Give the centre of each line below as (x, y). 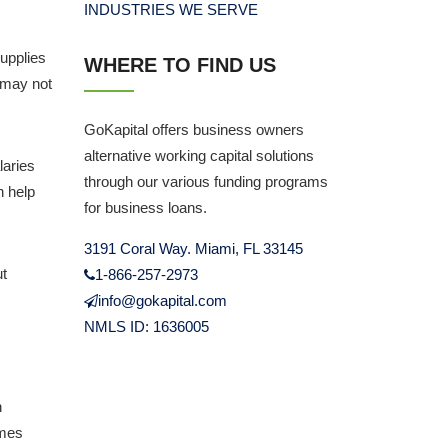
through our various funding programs (205, 181)
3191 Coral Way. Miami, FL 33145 (193, 248)
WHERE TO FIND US (179, 65)
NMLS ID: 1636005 (146, 326)
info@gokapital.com (162, 300)
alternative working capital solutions (198, 155)
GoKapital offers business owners (193, 129)
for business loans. (145, 207)
